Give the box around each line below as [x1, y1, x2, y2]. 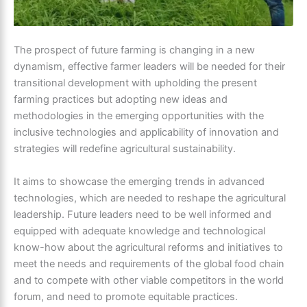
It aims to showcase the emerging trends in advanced [14, 175, 265, 188]
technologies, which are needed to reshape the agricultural [14, 192, 286, 205]
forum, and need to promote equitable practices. [14, 291, 238, 304]
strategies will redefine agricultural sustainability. [14, 143, 236, 156]
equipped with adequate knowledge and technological [14, 225, 265, 238]
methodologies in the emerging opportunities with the [14, 110, 264, 123]
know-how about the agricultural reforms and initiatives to [14, 241, 283, 254]
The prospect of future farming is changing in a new [14, 44, 255, 57]
